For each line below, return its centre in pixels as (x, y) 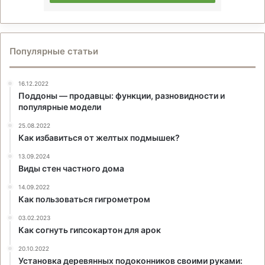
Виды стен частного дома (71, 168)
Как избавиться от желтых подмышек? (99, 137)
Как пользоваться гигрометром (84, 199)
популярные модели (60, 106)
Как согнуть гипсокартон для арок (90, 230)
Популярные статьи (54, 51)
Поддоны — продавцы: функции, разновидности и (122, 95)
